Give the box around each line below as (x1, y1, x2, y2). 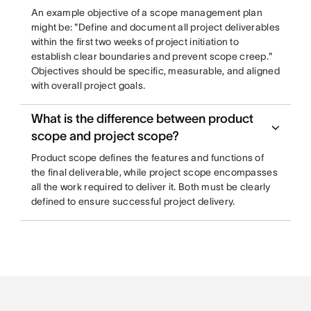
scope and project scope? (31, 129, 179, 143)
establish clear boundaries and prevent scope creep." (31, 51, 273, 62)
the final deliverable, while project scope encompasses (31, 167, 278, 178)
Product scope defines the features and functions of (31, 152, 264, 163)
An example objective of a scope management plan (31, 7, 262, 18)
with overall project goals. (31, 80, 146, 91)
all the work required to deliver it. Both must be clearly (31, 181, 271, 192)
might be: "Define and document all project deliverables (31, 22, 280, 33)
